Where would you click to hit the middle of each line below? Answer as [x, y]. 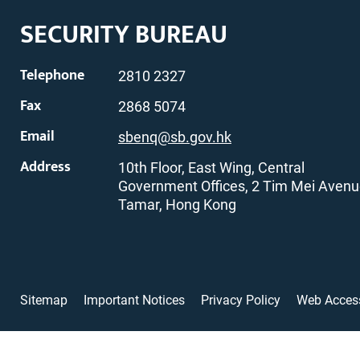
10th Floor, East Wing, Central [211, 168]
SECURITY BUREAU [124, 35]
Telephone [52, 76]
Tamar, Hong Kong [177, 205]
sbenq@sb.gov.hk [175, 137]
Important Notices [134, 300]
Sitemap [44, 300]
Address [45, 168]
